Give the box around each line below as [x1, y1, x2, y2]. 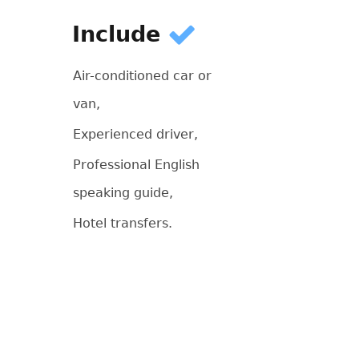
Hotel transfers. [72, 216, 172, 231]
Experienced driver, [72, 127, 198, 142]
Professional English [72, 157, 200, 172]
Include [71, 22, 167, 46]
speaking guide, [72, 185, 173, 200]
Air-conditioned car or [72, 68, 212, 83]
